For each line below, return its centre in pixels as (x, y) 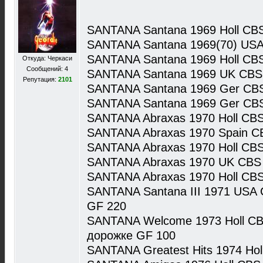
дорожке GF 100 (131, 235)
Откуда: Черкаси (47, 58)
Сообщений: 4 (47, 69)
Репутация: (40, 79)
